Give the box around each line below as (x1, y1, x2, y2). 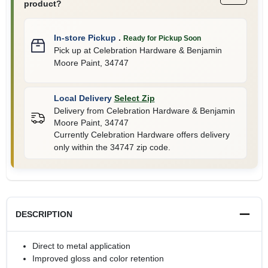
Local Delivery (53, 93, 112, 103)
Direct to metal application (32, 240, 130, 251)
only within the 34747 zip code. (53, 142, 170, 152)
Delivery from (53, 105, 106, 115)
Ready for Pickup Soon (123, 33, 201, 42)
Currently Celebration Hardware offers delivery (53, 129, 230, 139)
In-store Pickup (53, 32, 116, 42)
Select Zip (114, 93, 155, 103)
